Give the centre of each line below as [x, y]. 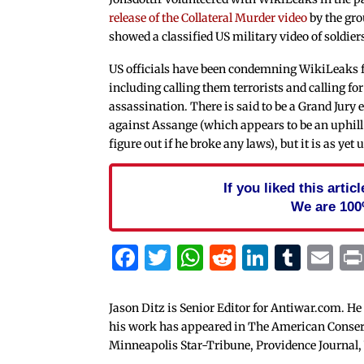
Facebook [199, 258]
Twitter [217, 258]
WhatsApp [269, 258]
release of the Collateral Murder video [210, 18]
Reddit [276, 258]
